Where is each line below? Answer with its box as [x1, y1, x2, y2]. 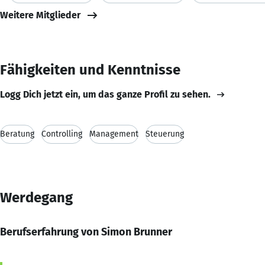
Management [89, 128, 138, 139]
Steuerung [146, 128, 184, 139]
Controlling [41, 128, 82, 139]
